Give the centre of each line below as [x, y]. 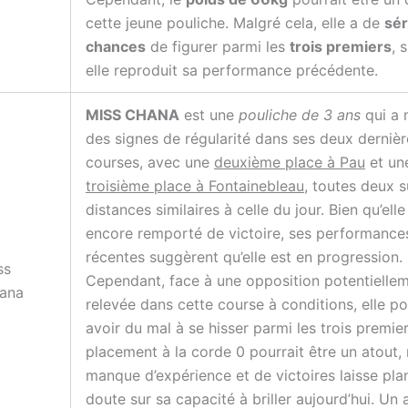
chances [116, 47]
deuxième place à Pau [290, 163]
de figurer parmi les [218, 47]
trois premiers [341, 47]
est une [209, 115]
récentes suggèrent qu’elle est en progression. [244, 257]
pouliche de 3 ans [300, 115]
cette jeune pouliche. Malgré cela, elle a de [235, 23]
